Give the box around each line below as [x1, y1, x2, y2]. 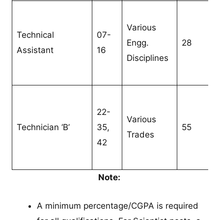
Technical [16, 29, 54, 40]
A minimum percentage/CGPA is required [37, 200, 199, 211]
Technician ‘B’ [16, 122, 70, 132]
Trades [126, 129, 154, 139]
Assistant [16, 45, 54, 55]
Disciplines [126, 53, 168, 63]
